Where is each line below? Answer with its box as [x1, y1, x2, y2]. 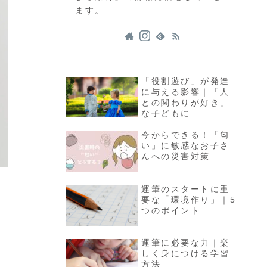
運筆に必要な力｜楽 [141, 238, 231, 248]
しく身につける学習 [141, 249, 231, 259]
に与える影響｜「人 [141, 86, 231, 97]
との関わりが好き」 [141, 97, 231, 107]
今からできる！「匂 [141, 130, 231, 140]
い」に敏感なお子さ [141, 141, 231, 151]
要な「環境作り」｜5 [141, 194, 237, 204]
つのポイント [141, 205, 201, 215]
